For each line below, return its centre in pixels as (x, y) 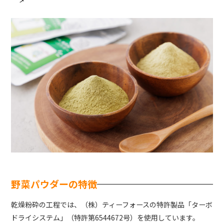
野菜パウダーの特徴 (54, 184)
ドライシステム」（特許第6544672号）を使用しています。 (105, 218)
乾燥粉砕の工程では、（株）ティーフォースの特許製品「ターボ (112, 205)
